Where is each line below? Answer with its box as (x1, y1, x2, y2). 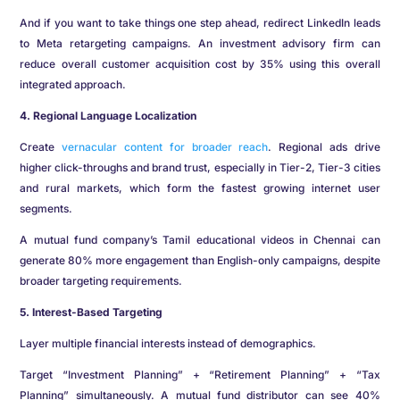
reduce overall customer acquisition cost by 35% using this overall (20, 57, 380, 71)
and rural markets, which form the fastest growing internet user (20, 181, 380, 196)
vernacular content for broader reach (62, 140, 269, 154)
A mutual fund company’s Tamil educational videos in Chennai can (20, 233, 380, 247)
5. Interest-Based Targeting (20, 305, 163, 320)
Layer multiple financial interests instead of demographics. (20, 337, 320, 351)
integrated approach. (20, 78, 127, 92)
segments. (20, 202, 76, 216)
